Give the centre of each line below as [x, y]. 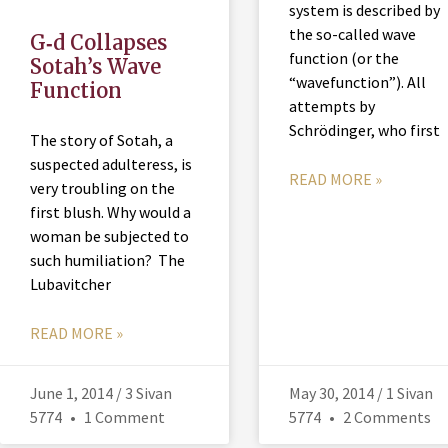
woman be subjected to [109, 236]
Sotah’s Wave [95, 67]
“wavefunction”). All [357, 81]
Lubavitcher [70, 284]
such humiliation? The [107, 260]
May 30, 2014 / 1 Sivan [360, 393]
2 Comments [385, 417]
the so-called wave [352, 33]
